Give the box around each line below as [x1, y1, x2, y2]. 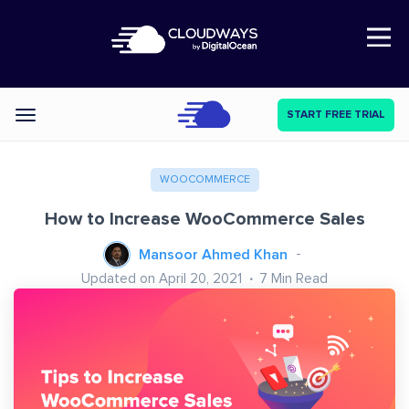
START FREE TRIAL [287, 109, 385, 121]
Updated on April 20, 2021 [81, 271, 246, 286]
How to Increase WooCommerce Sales [44, 210, 365, 228]
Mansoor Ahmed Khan [139, 247, 288, 262]
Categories [25, 110, 93, 124]
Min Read [271, 271, 328, 286]
